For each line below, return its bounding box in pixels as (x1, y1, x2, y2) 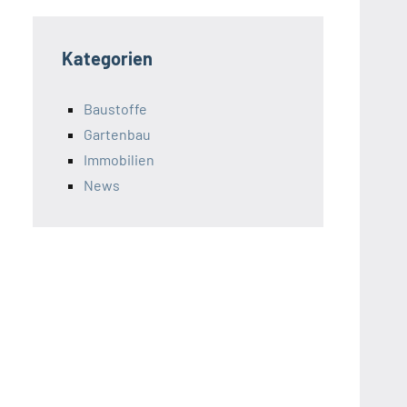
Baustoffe (84, 100, 147, 118)
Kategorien (62, 47, 153, 70)
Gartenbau (84, 125, 151, 144)
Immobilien (84, 151, 154, 169)
